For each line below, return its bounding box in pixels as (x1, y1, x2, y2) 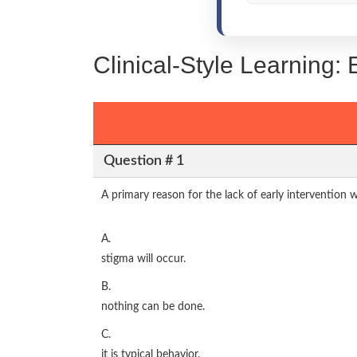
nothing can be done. (101, 301, 205, 312)
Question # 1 (103, 153, 184, 168)
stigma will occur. (101, 253, 186, 265)
